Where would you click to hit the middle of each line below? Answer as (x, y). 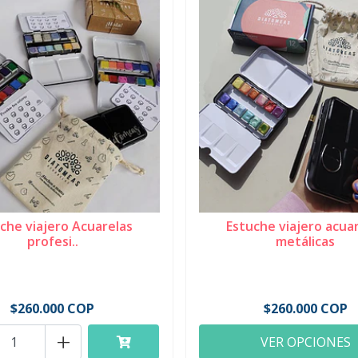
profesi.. (52, 242)
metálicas (306, 242)
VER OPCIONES (305, 342)
